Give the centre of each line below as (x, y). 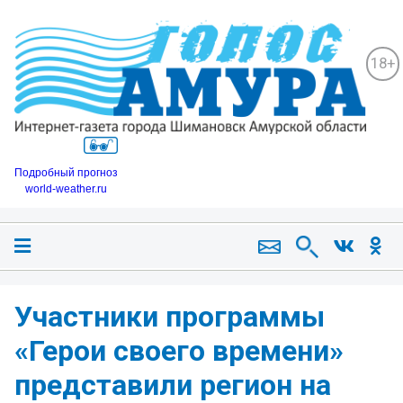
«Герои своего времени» (179, 350)
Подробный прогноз (66, 172)
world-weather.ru (66, 188)
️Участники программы (170, 316)
